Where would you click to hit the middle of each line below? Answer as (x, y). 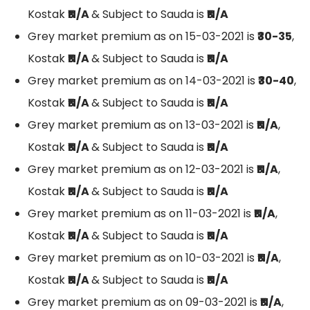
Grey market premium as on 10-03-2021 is (143, 258)
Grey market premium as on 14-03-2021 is (143, 81)
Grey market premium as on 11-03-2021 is (141, 214)
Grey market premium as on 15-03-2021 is (143, 37)
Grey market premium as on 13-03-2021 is (142, 125)
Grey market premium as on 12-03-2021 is (142, 170)
